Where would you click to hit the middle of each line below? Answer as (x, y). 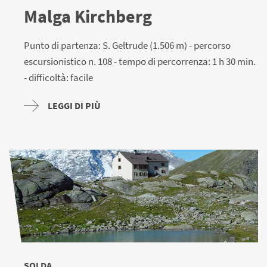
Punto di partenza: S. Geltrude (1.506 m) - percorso (127, 46)
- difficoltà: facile (58, 78)
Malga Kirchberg (88, 16)
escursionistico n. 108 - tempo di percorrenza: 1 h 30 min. (140, 62)
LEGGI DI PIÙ (74, 106)
